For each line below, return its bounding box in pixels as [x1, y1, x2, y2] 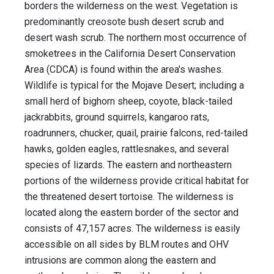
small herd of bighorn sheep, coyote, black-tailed [24, 95, 232, 108]
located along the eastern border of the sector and [24, 207, 239, 219]
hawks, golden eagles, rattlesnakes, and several [24, 143, 229, 155]
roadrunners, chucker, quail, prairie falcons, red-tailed [24, 127, 248, 139]
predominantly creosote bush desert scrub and [24, 16, 224, 28]
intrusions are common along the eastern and [24, 254, 216, 267]
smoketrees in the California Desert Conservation [24, 48, 235, 60]
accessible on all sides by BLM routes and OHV [24, 239, 229, 251]
